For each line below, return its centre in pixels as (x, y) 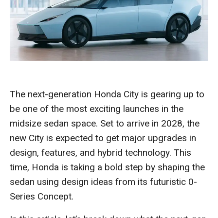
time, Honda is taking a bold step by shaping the (107, 167)
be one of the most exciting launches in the (97, 109)
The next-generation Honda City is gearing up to (107, 94)
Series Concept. (42, 197)
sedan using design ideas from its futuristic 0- (103, 182)
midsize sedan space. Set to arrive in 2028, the (105, 124)
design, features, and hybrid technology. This (100, 153)
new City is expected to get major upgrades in (103, 138)
